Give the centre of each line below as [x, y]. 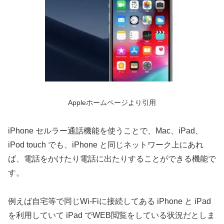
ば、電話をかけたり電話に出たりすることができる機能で [112, 159]
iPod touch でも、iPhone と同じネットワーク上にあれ [106, 145]
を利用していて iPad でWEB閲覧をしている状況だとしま [111, 215]
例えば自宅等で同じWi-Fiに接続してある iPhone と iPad [109, 201]
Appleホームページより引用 [112, 103]
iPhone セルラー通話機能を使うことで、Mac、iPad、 [105, 131]
